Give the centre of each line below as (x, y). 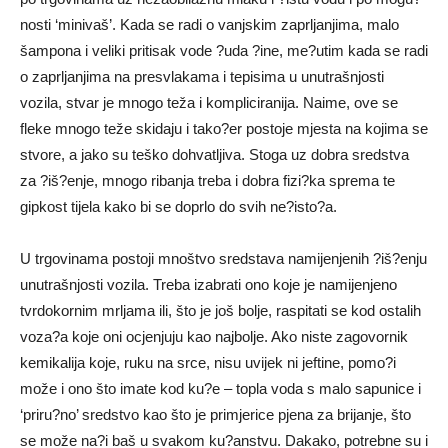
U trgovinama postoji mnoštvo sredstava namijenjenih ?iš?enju (223, 258)
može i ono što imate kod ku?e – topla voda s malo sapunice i (220, 388)
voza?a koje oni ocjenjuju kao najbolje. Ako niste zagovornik (214, 336)
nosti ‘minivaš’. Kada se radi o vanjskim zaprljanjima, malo (209, 24)
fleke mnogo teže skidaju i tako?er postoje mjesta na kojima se (224, 128)
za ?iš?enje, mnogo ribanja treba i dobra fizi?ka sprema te (207, 180)
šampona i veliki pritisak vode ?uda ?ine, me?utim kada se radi (224, 50)
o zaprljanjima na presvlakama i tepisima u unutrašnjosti (202, 76)
